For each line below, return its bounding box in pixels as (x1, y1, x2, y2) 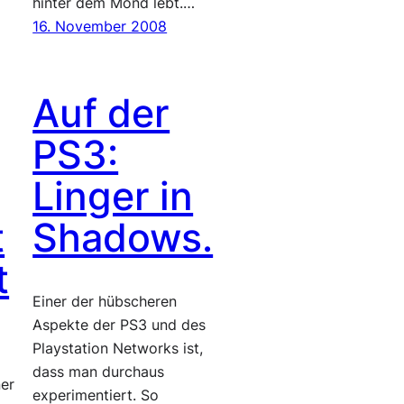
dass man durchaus (32, 363, 165, 381)
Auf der (32, 89, 170, 136)
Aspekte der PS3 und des (32, 316, 207, 334)
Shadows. (32, 214, 214, 261)
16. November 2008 (32, 18, 168, 36)
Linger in (32, 172, 194, 219)
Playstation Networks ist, (32, 339, 204, 357)
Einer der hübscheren (32, 292, 178, 310)
